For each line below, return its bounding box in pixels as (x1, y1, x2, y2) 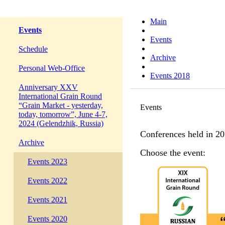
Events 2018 (150, 71, 190, 80)
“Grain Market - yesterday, (19, 101, 103, 109)
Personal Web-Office (19, 64, 85, 72)
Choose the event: (140, 148, 205, 158)
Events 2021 (28, 195, 67, 204)
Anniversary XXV (19, 83, 78, 91)
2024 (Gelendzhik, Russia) (19, 119, 103, 128)
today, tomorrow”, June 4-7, (19, 110, 107, 119)
